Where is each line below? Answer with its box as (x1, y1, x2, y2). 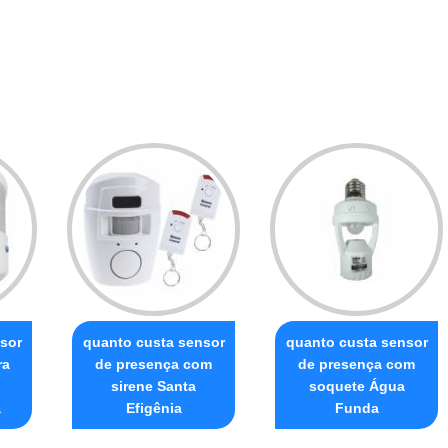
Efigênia (125, 399, 182, 416)
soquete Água (308, 377, 405, 394)
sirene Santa (111, 377, 196, 394)
